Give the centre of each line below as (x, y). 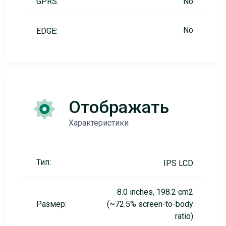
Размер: (51, 204)
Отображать (119, 107)
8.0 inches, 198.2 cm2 (155, 192)
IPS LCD (178, 163)
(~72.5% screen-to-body (150, 204)
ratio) (184, 216)
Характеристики (99, 123)
